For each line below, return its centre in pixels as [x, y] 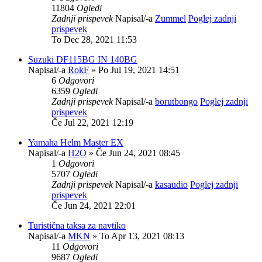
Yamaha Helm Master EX [76, 142]
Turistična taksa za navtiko [77, 225]
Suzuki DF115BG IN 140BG [83, 59]
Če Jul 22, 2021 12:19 [92, 122]
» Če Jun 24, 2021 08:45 [133, 153]
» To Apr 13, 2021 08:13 [137, 236]
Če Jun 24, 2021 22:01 [94, 205]
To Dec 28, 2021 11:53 [94, 39]
